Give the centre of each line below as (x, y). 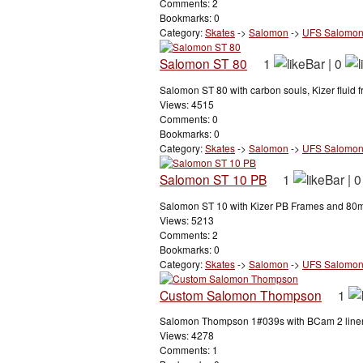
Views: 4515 (187, 104)
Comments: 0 (189, 118)
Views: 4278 (187, 335)
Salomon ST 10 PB (213, 179)
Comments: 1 (189, 350)
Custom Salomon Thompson (241, 295)
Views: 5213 (187, 220)
